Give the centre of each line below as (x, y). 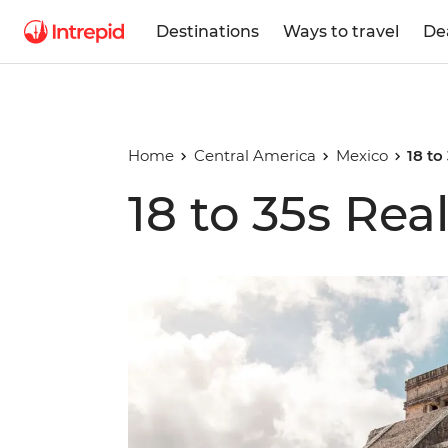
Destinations (207, 31)
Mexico (361, 155)
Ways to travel (341, 31)
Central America (254, 155)
